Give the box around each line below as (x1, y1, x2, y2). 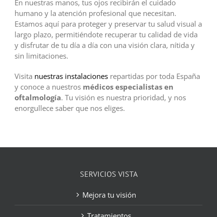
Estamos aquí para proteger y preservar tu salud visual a (14, 19, 202, 29)
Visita (14, 71, 34, 81)
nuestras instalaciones (34, 71, 108, 81)
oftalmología (14, 93, 61, 103)
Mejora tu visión (82, 190, 136, 200)
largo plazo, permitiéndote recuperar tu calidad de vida (14, 30, 198, 40)
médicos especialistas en (82, 82, 173, 92)
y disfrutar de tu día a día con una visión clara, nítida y (14, 40, 195, 50)
